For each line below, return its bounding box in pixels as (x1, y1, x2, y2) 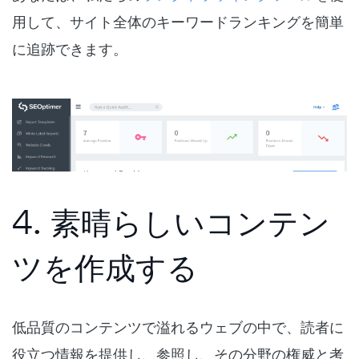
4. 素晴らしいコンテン (12, 200, 330, 244)
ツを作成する (12, 244, 198, 289)
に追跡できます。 (12, 38, 127, 59)
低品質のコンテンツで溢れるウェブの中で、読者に (12, 317, 344, 338)
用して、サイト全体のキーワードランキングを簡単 (12, 10, 344, 32)
